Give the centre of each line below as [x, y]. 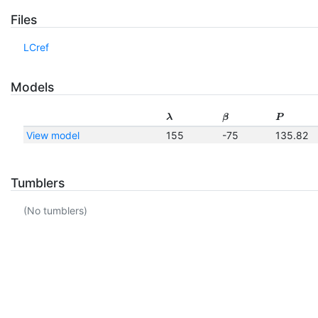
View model [53, 135]
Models [32, 87]
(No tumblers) [55, 211]
